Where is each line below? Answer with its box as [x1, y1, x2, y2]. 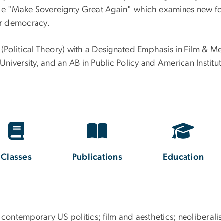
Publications [72, 152, 122, 162]
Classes [1, 152, 32, 162]
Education [163, 152, 204, 162]
